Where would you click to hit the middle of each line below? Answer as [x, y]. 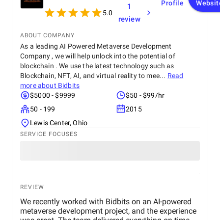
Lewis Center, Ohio [59, 123]
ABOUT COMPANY [47, 35]
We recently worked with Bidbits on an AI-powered [106, 202]
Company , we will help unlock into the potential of [98, 56]
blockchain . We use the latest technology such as [97, 66]
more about [39, 85]
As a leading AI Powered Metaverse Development [96, 46]
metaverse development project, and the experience [108, 211]
